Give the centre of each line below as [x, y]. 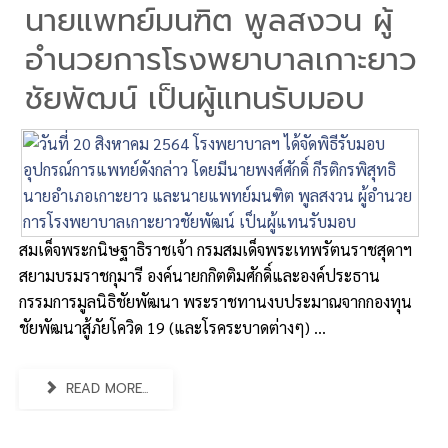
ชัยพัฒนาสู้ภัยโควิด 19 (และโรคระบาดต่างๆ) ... [172, 327]
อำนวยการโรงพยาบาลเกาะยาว [221, 60]
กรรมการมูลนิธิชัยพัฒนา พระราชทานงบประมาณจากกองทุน [215, 301]
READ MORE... [105, 388]
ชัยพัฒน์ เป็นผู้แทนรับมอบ [195, 99]
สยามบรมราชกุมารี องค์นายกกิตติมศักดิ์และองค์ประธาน [199, 275]
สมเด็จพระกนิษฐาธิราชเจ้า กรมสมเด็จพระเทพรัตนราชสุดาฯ [215, 249]
